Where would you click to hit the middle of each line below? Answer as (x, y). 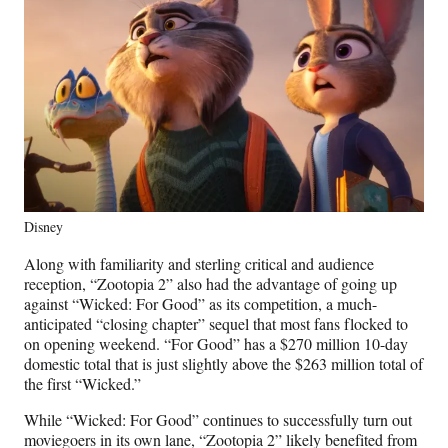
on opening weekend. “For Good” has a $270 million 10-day (216, 343)
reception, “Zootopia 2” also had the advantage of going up (210, 283)
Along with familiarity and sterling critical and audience (199, 263)
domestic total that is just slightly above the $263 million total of (223, 363)
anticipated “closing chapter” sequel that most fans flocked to (216, 323)
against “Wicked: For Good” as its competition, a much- (200, 303)
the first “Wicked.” (82, 383)
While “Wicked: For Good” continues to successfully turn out (218, 419)
